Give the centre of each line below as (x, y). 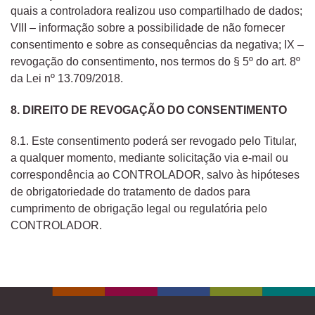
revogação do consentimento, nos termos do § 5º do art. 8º (155, 61)
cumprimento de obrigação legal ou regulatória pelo (139, 209)
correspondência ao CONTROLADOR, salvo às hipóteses (155, 175)
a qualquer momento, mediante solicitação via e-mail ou (149, 158)
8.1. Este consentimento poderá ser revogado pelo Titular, (154, 141)
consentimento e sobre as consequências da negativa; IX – (157, 44)
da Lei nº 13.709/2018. (67, 78)
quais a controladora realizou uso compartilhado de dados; (156, 11)
